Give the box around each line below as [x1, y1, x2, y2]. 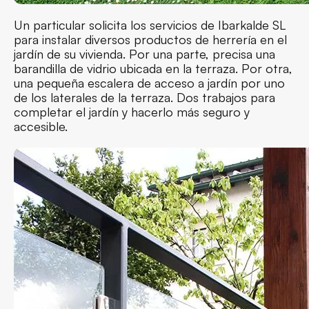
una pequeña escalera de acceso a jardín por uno [14, 74, 285, 90]
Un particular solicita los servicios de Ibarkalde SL [14, 17, 286, 32]
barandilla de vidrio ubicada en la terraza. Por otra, [14, 60, 292, 76]
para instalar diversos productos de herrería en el [14, 31, 287, 47]
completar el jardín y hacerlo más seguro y [14, 103, 250, 119]
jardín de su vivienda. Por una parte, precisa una [14, 46, 275, 61]
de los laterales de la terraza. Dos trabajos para [14, 89, 275, 105]
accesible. [14, 118, 68, 134]
